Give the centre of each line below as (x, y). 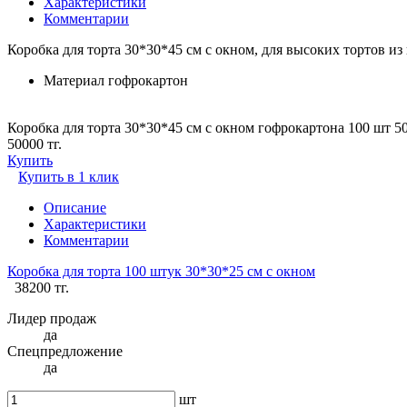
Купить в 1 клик (69, 176)
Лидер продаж (52, 318)
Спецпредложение (65, 351)
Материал (74, 80)
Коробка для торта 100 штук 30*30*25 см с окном (161, 271)
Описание (75, 207)
